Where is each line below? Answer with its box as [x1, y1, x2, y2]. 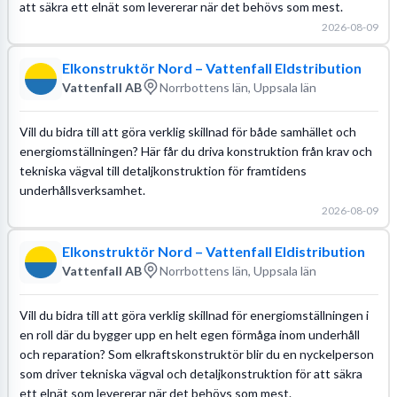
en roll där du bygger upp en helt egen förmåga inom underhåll [19, 326, 360, 342]
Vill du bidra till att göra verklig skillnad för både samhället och [19, 123, 356, 139]
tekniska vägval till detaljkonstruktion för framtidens [19, 162, 307, 178]
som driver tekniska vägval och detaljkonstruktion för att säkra [19, 365, 362, 381]
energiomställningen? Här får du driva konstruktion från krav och [19, 143, 372, 159]
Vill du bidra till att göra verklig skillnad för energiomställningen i [19, 307, 369, 323]
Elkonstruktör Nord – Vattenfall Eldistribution [61, 243, 365, 260]
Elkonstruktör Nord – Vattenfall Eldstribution [61, 59, 362, 76]
